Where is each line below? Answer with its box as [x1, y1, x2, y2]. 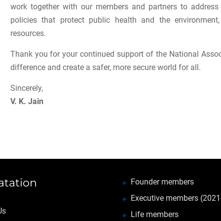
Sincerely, [10, 83, 43, 93]
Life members [131, 210, 179, 220]
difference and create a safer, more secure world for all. [10, 63, 201, 73]
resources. [10, 29, 46, 38]
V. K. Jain [10, 97, 43, 107]
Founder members [131, 177, 194, 187]
